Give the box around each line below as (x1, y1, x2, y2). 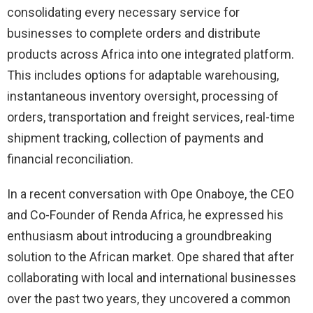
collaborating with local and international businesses (7, 270, 296, 286)
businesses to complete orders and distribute (7, 26, 261, 41)
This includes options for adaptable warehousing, (7, 68, 279, 83)
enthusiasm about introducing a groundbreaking (7, 228, 272, 244)
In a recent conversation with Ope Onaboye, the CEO (7, 187, 294, 202)
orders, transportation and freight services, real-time (7, 110, 295, 125)
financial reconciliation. (7, 152, 133, 167)
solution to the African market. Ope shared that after (7, 249, 294, 265)
